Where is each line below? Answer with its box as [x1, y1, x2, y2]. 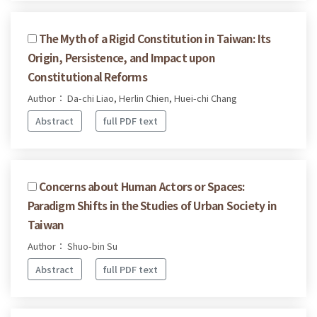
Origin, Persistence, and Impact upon [28, 49, 215, 65]
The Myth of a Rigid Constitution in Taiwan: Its [39, 30, 271, 46]
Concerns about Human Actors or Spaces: [39, 178, 245, 195]
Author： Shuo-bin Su [28, 239, 117, 253]
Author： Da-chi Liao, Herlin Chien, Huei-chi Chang [28, 91, 237, 105]
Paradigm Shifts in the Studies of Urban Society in [28, 197, 277, 214]
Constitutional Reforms [28, 68, 147, 84]
